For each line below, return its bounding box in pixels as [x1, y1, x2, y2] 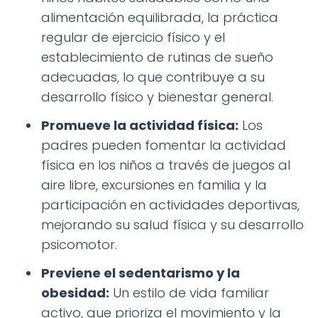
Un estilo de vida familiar [109, 283, 269, 302]
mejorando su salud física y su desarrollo [41, 215, 304, 234]
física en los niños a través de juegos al [41, 155, 290, 174]
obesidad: [41, 283, 109, 302]
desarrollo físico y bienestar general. [41, 87, 273, 106]
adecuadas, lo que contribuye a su [41, 67, 265, 86]
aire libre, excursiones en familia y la [41, 175, 267, 194]
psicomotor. [41, 235, 117, 253]
